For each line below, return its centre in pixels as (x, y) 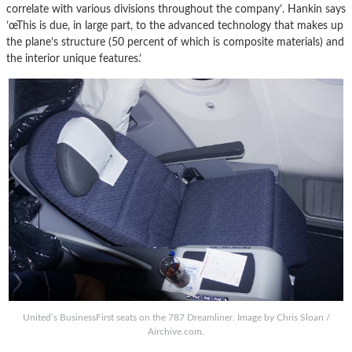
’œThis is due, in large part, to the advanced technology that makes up (175, 25)
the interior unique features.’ (74, 58)
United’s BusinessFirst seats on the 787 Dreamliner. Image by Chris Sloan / (176, 318)
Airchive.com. (176, 332)
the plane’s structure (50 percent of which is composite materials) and (175, 42)
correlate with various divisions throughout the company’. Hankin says (176, 9)
